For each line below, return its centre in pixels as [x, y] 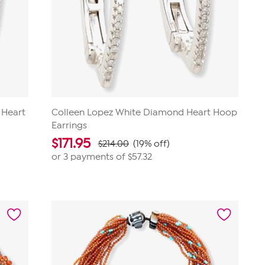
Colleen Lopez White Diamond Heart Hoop [144, 112]
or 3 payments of [89, 157]
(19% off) [151, 144]
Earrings [69, 125]
